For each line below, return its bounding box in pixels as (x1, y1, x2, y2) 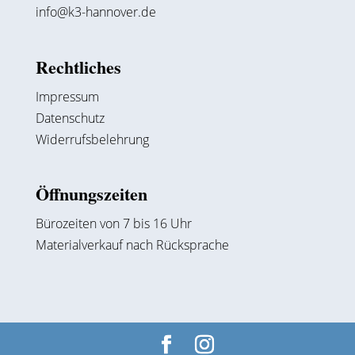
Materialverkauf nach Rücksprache (35, 235, 229, 254)
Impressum (35, 87, 99, 105)
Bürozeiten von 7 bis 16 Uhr (35, 214, 192, 232)
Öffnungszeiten (35, 180, 147, 207)
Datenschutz (35, 109, 108, 127)
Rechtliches (35, 53, 121, 80)
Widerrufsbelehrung (35, 130, 149, 148)
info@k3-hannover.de (35, 3, 156, 21)
